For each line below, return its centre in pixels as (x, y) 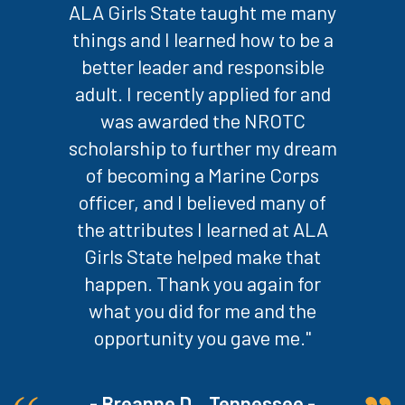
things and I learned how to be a (202, 38)
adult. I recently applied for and (202, 93)
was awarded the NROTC (202, 120)
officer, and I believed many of (202, 201)
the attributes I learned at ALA (202, 228)
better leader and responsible (202, 66)
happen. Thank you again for (202, 283)
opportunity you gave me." (202, 337)
